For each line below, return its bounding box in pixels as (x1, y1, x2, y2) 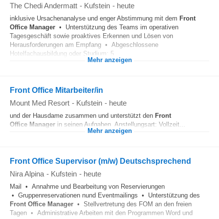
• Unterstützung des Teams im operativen (55, 23, 178, 31)
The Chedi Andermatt (10, 1, 77, 10)
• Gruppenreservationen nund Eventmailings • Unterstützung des (10, 192, 200, 199)
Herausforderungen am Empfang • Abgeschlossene (10, 41, 158, 48)
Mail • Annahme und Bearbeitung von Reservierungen (10, 183, 165, 190)
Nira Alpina (10, 170, 44, 178)
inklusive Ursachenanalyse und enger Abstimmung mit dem (10, 15, 179, 22)
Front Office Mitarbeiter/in (10, 86, 103, 94)
